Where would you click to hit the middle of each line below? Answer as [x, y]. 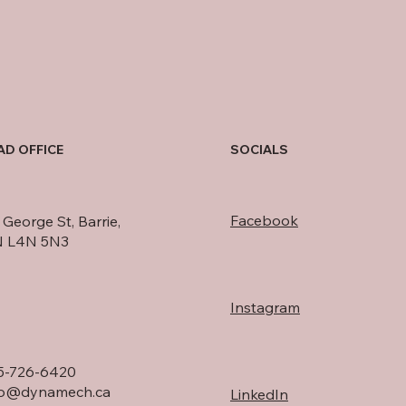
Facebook [264, 221]
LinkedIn [259, 395]
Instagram [265, 308]
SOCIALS [259, 150]
